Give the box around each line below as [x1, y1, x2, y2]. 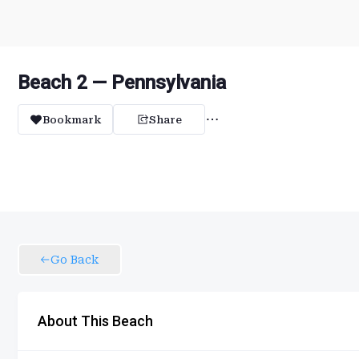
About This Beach [38, 313, 153, 329]
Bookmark [42, 113, 101, 126]
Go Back [50, 253, 99, 266]
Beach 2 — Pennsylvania [18, 71, 226, 94]
